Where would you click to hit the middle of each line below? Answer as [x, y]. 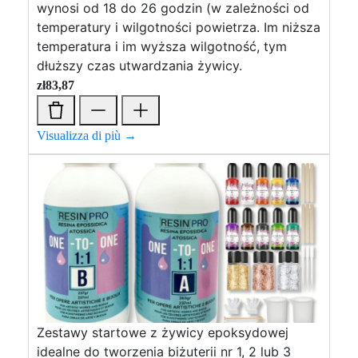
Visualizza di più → [87, 135]
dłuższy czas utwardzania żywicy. [139, 66]
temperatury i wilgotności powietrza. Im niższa [179, 27]
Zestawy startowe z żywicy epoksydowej [163, 332]
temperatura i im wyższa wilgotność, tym [162, 46]
